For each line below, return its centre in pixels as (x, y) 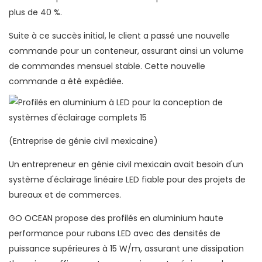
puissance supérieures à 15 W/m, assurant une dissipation (126, 249)
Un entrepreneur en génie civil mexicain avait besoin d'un (126, 165)
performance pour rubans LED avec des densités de (115, 234)
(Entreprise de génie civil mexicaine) (83, 141)
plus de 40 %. (35, 13)
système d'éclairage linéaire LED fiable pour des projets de (127, 180)
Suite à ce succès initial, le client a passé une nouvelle (119, 36)
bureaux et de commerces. (65, 195)
